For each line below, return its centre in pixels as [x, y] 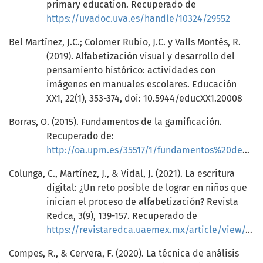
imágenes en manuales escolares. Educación [141, 85]
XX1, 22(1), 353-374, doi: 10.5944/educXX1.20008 [144, 99]
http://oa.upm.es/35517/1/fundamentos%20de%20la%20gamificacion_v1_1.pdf [144, 150]
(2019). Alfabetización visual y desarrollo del [141, 56]
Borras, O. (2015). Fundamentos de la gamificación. [115, 122]
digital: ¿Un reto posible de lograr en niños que [147, 188]
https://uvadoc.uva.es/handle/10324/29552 [138, 19]
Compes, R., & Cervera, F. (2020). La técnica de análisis [124, 254]
